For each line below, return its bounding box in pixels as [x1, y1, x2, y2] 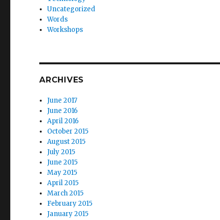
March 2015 [47, 189, 84, 197]
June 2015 [47, 158, 78, 166]
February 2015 [47, 199, 93, 208]
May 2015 [47, 168, 78, 177]
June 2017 [47, 96, 78, 105]
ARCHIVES [39, 75, 84, 84]
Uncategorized [47, 4, 96, 13]
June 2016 [47, 106, 78, 115]
